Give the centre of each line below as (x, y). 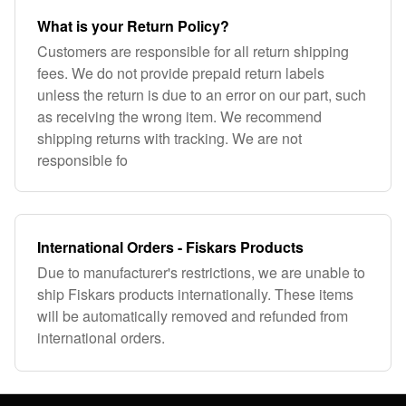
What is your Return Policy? (133, 26)
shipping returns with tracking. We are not (169, 138)
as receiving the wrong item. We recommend (179, 116)
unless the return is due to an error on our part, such (202, 95)
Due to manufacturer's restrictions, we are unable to (201, 272)
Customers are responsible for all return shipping (193, 51)
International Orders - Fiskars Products (170, 247)
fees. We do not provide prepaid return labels (181, 73)
